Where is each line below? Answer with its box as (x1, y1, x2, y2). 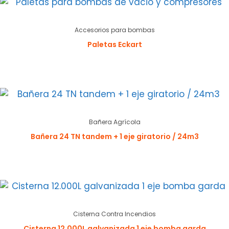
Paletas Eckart (87, 39, 142, 50)
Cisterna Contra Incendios (73, 210, 156, 219)
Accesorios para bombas (74, 26, 155, 35)
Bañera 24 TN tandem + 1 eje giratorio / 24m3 (30, 131, 199, 142)
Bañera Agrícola (88, 118, 141, 127)
